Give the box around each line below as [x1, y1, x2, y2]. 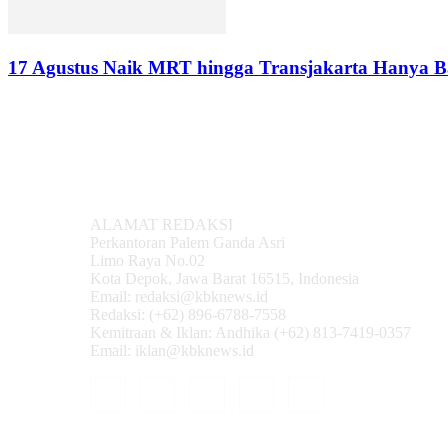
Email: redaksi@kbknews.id [90, 287, 268, 305]
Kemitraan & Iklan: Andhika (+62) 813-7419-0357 [90, 323, 411, 341]
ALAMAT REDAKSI [90, 215, 233, 233]
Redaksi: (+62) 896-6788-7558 [90, 305, 286, 323]
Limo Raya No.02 [90, 251, 205, 269]
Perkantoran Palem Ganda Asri [90, 233, 285, 251]
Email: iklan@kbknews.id [90, 341, 254, 359]
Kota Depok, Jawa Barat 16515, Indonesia [90, 269, 359, 287]
